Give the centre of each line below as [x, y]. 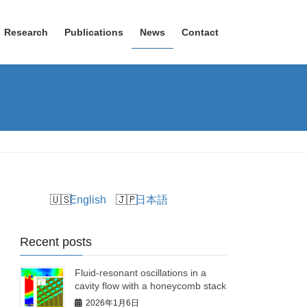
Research [26, 32]
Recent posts [56, 242]
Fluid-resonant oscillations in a [141, 272]
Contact [200, 32]
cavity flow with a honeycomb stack [151, 285]
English [88, 200]
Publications [94, 32]
